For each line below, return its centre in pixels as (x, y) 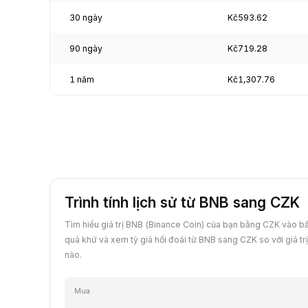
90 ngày (86, 48)
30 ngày (86, 17)
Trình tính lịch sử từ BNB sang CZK (182, 202)
